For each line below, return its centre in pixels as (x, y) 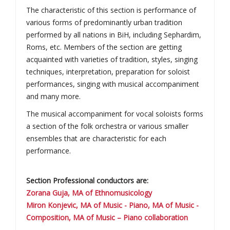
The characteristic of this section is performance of (111, 10)
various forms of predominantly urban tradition (104, 22)
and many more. (53, 96)
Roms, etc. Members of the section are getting (104, 47)
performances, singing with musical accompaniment (113, 84)
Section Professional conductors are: (87, 180)
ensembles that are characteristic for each (96, 138)
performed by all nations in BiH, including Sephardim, (114, 35)
